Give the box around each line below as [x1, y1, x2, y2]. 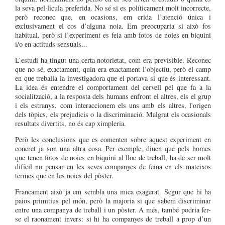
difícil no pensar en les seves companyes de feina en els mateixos [15, 161, 211, 171]
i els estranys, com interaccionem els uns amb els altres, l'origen [15, 100, 211, 110]
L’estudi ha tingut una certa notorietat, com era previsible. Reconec [15, 55, 211, 65]
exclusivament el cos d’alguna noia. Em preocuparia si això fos [15, 21, 211, 31]
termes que [15, 170, 48, 180]
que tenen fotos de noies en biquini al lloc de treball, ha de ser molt [15, 152, 211, 162]
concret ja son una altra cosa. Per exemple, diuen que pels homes [15, 143, 211, 153]
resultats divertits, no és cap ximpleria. [15, 118, 126, 128]
